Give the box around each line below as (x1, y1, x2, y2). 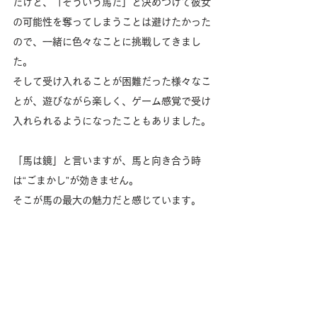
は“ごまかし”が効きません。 (13, 175, 139, 185)
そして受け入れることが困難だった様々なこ (13, 76, 211, 86)
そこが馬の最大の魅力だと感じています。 (13, 195, 201, 205)
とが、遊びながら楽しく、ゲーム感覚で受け (13, 96, 211, 106)
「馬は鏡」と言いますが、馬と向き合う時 (13, 155, 201, 166)
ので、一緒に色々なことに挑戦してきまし (13, 36, 201, 47)
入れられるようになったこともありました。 (13, 115, 211, 126)
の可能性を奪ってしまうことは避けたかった (13, 16, 211, 27)
